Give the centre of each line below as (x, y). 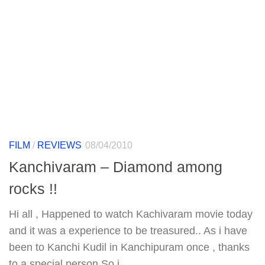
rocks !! (33, 188)
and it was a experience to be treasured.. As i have (128, 230)
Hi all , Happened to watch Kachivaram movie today (131, 214)
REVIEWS (59, 146)
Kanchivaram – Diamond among (116, 167)
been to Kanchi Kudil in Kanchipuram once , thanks (129, 247)
